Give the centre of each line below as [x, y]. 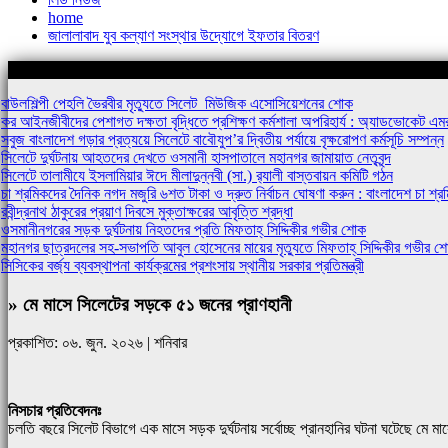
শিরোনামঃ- [33, 69]
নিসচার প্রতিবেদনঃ [54, 411]
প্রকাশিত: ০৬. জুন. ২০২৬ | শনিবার [97, 343]
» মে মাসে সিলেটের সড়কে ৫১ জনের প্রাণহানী [149, 304]
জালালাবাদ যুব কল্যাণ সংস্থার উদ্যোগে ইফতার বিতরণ [183, 35]
